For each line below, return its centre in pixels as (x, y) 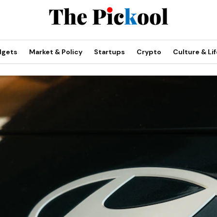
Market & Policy (56, 52)
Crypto (149, 52)
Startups (109, 52)
